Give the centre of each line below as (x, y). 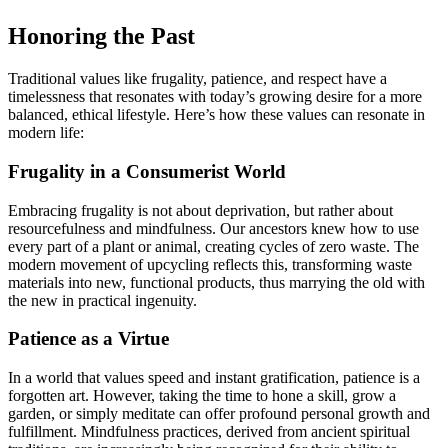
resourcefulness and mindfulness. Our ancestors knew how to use (213, 228)
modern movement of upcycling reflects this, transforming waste (210, 264)
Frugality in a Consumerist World (147, 171)
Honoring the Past (101, 36)
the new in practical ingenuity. (102, 300)
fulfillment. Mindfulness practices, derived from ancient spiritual (209, 432)
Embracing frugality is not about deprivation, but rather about (200, 210)
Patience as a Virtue (88, 339)
